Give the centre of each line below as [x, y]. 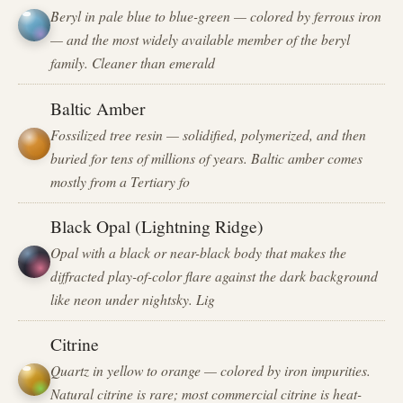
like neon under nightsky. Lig [133, 299]
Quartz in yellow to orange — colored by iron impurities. [211, 371]
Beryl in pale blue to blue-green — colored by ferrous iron [216, 16]
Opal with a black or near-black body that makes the [199, 252]
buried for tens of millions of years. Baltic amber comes [207, 157]
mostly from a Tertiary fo [121, 181]
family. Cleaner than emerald [133, 63]
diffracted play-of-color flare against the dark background [215, 275]
